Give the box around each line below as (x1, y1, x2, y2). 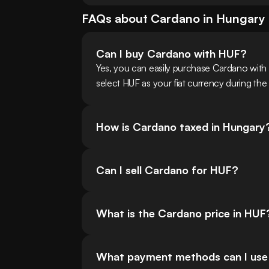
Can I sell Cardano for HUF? (96, 163, 238, 177)
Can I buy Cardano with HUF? (96, 47, 247, 61)
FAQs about (82, 11, 151, 26)
